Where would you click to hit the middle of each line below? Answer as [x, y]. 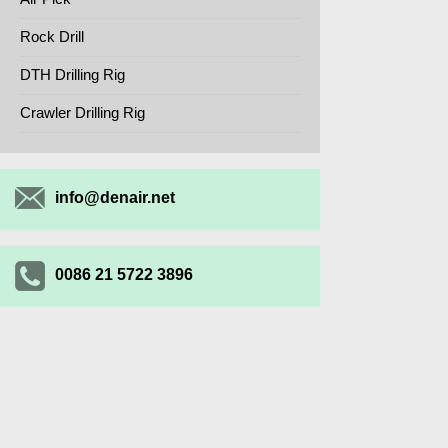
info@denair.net [115, 197]
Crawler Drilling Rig [82, 112]
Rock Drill [52, 36]
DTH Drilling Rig [72, 74]
